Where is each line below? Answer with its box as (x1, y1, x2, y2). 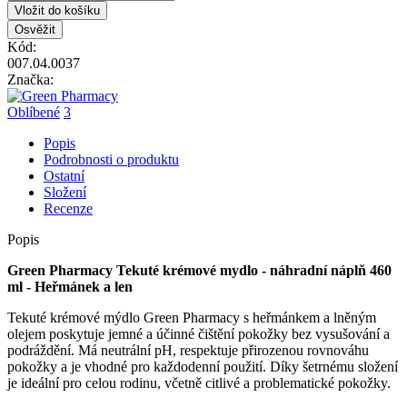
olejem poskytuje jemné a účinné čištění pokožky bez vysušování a (7, 325, 390, 342)
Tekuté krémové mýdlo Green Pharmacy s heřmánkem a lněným (7, 309, 376, 325)
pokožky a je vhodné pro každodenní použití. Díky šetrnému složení (7, 358, 398, 374)
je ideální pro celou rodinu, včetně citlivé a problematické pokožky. (7, 374, 391, 391)
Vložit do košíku (15, 3, 100, 17)
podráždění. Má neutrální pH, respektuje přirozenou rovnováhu (7, 342, 369, 358)
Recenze (44, 200, 93, 216)
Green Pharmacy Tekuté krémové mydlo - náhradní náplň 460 (7, 262, 392, 278)
